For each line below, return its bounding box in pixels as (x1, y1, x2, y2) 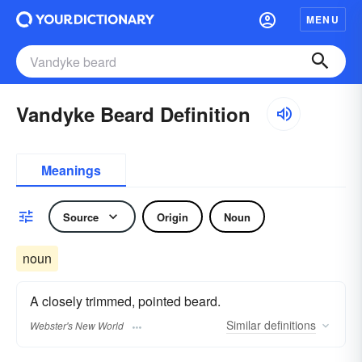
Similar (226, 317, 261, 334)
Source (63, 208, 99, 225)
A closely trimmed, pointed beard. (30, 292, 221, 310)
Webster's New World (30, 318, 124, 333)
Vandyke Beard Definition (16, 100, 250, 128)
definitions (261, 317, 316, 334)
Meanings (41, 161, 101, 179)
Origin (157, 208, 188, 225)
